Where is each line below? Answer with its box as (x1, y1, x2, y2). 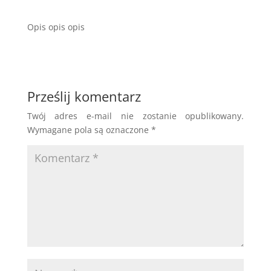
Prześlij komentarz (27, 87, 141, 105)
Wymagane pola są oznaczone (27, 123, 151, 135)
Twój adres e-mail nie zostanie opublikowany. (27, 109, 244, 122)
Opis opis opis (27, 21, 85, 33)
